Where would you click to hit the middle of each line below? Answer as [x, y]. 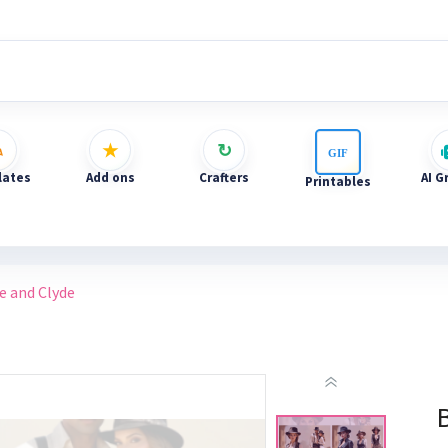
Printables [338, 181]
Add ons [110, 177]
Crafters [224, 177]
